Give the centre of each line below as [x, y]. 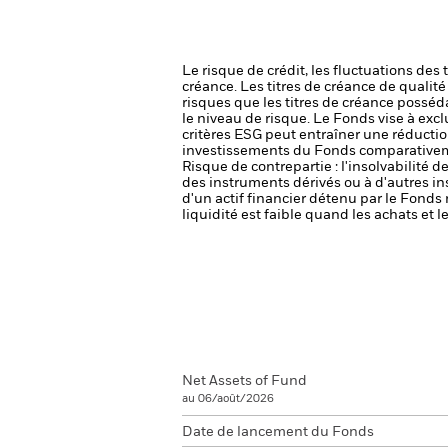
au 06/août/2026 [228, 398]
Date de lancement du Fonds [278, 432]
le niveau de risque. [247, 119]
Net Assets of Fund [244, 381]
